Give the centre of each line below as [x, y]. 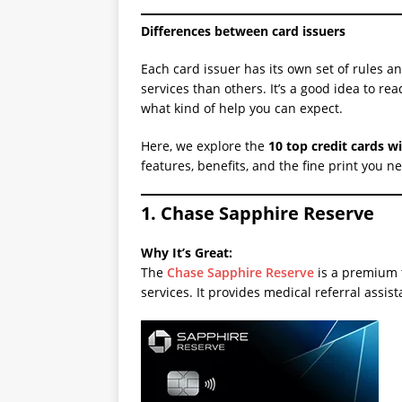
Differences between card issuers [243, 31]
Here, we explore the [205, 146]
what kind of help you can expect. [242, 108]
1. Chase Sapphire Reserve [258, 213]
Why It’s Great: [187, 253]
